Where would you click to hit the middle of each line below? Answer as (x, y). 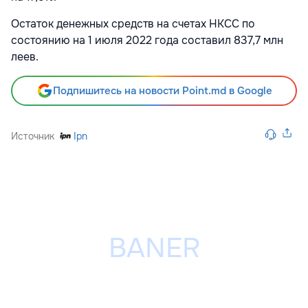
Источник (33, 136)
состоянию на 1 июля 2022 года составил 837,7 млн (147, 40)
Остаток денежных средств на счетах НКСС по (133, 23)
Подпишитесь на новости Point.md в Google (162, 90)
